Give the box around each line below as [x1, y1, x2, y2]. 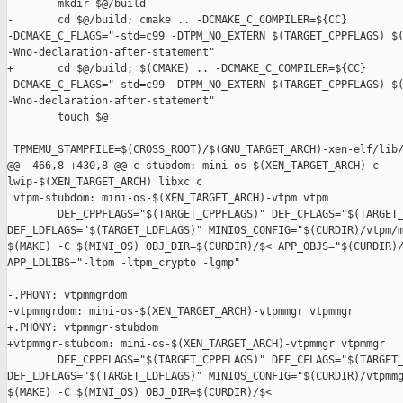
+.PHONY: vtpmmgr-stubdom [7, 321, 158, 335]
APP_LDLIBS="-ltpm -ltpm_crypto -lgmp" [7, 256, 240, 270]
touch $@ [7, 111, 108, 124]
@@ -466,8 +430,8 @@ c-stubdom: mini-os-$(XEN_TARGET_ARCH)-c [7, 159, 385, 173]
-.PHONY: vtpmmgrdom [7, 289, 127, 302]
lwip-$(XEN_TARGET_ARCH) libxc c [7, 175, 202, 189]
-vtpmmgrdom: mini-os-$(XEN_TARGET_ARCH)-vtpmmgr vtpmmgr [7, 305, 354, 318]
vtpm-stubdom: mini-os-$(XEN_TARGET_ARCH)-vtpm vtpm [7, 192, 328, 205]
